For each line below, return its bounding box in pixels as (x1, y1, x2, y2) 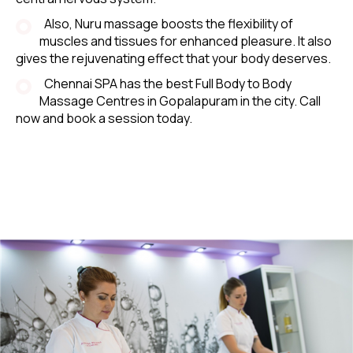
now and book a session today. (16, 109, 192, 127)
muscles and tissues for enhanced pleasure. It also (39, 32, 332, 50)
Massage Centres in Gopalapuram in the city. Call (39, 91, 321, 110)
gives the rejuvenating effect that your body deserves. (16, 49, 331, 67)
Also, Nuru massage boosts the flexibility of (39, 14, 293, 32)
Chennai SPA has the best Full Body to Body (39, 74, 292, 92)
